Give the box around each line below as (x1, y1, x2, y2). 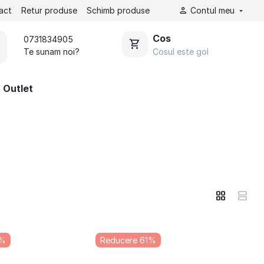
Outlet (3, 82, 33, 94)
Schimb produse (86, 5, 150, 15)
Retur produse (21, 5, 77, 15)
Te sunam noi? (23, 47, 80, 57)
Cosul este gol (153, 46, 209, 57)
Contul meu (190, 5, 235, 15)
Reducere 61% (100, 235, 157, 245)
